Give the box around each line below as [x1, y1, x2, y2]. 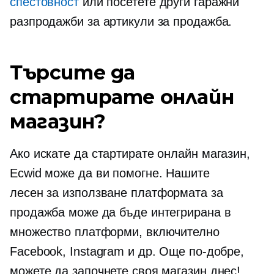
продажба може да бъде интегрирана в [10, 206, 231, 219]
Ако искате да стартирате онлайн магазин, [10, 147, 250, 160]
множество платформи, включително [10, 225, 220, 239]
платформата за [127, 186, 223, 199]
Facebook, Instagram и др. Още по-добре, [10, 245, 245, 258]
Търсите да [10, 61, 135, 84]
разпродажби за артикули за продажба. [10, 15, 232, 28]
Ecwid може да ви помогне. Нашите [10, 166, 210, 180]
